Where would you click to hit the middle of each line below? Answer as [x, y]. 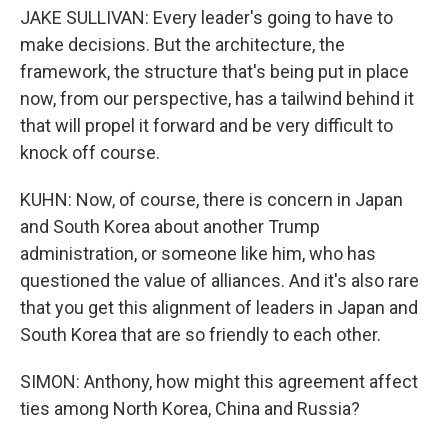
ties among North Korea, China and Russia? [190, 408]
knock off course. [90, 152]
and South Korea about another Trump [170, 226]
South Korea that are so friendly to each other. [200, 334]
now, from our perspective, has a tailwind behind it [217, 98]
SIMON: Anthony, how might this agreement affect [219, 381]
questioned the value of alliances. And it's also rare [219, 280]
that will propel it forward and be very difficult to [206, 125]
